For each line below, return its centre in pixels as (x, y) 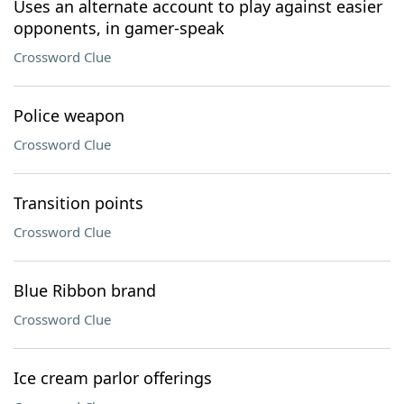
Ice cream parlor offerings (113, 378)
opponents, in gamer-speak (119, 28)
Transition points (78, 203)
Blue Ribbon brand (85, 290)
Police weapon (69, 115)
